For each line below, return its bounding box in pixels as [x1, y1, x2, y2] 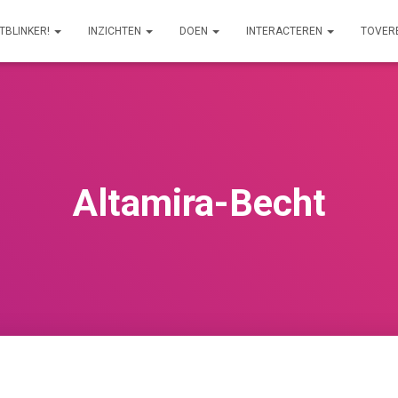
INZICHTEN [88, 25, 144, 37]
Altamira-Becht [72, 181, 326, 225]
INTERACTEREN [246, 25, 325, 37]
